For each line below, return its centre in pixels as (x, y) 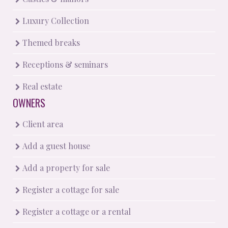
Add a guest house (55, 146)
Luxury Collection (55, 21)
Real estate (41, 87)
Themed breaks (50, 43)
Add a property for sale (65, 168)
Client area (42, 124)
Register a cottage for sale (70, 190)
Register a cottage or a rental (76, 212)
